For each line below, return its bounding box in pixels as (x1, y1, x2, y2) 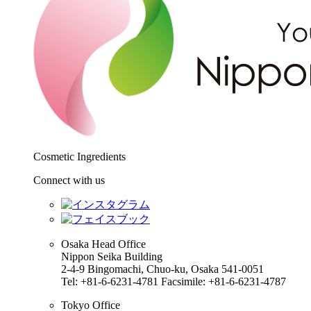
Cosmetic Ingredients (33, 150, 126, 162)
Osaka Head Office (61, 237, 146, 250)
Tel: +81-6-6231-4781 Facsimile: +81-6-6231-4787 (61, 275, 286, 287)
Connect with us (33, 174, 105, 186)
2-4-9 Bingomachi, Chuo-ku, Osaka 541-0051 (61, 262, 264, 275)
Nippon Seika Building (61, 250, 162, 262)
